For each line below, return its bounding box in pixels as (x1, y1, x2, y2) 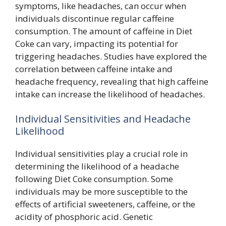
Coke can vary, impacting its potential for (15, 37, 178, 49)
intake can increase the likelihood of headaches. (15, 88, 205, 100)
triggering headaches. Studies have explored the (15, 50, 207, 62)
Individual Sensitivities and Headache (15, 112, 191, 126)
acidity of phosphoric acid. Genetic (15, 211, 153, 222)
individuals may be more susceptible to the (15, 186, 188, 197)
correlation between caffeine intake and (15, 63, 173, 75)
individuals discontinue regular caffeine (15, 12, 174, 24)
